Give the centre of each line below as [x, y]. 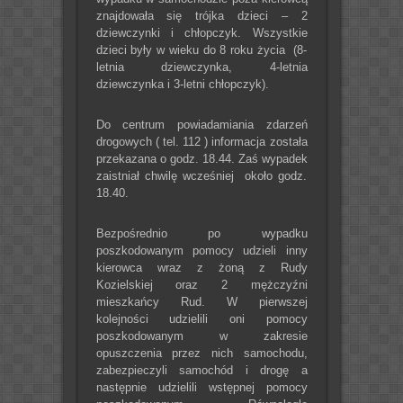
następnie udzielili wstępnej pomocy [201, 387]
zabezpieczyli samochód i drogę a [201, 370]
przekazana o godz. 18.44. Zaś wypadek [201, 158]
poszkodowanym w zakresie [201, 336]
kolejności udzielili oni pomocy [201, 318]
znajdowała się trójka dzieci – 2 [201, 15]
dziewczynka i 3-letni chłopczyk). [182, 84]
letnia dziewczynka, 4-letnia [201, 67]
